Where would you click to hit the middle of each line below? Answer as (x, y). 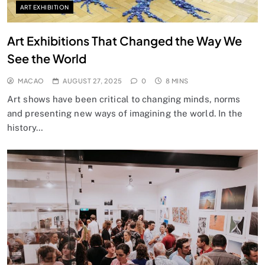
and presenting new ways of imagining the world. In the (125, 114)
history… (25, 128)
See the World (47, 59)
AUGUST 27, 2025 (93, 81)
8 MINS (177, 81)
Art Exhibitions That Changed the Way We (125, 41)
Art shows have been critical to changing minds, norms (124, 99)
